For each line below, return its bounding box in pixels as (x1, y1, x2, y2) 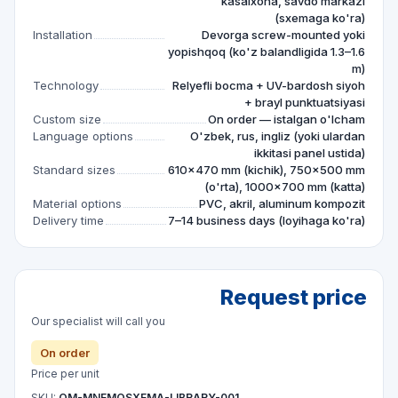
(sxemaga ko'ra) (275, 11, 365, 25)
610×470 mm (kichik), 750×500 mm (168, 163, 365, 177)
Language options (33, 129, 133, 143)
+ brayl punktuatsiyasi (244, 95, 365, 109)
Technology (33, 78, 99, 92)
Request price (220, 284, 367, 310)
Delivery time (33, 213, 104, 227)
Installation (33, 28, 92, 42)
